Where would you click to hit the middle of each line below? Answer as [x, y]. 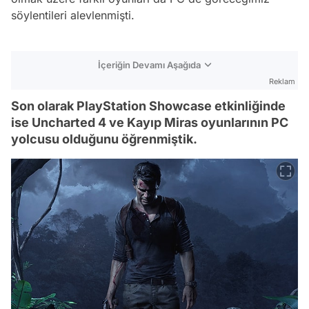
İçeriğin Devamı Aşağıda [149, 64]
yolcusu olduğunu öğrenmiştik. [104, 139]
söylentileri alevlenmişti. [73, 15]
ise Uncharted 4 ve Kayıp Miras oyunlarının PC [150, 122]
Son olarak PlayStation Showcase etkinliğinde [148, 106]
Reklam [282, 81]
